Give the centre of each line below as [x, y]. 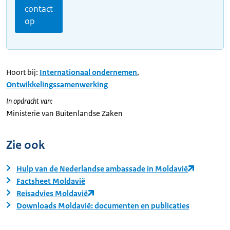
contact [39, 9]
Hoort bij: [22, 72]
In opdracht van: [29, 101]
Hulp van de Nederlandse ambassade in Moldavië [102, 169]
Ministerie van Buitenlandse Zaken [64, 113]
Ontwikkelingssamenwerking [57, 85]
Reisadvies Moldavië [52, 194]
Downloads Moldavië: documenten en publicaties [103, 206]
